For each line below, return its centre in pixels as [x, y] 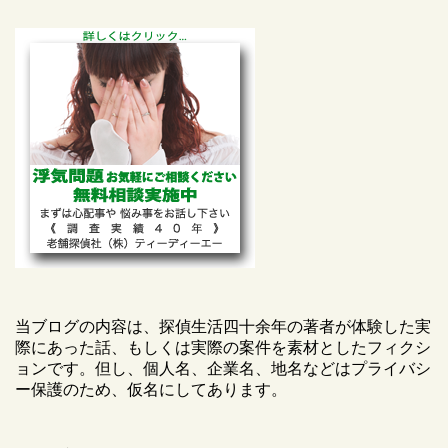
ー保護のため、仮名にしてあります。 [151, 389]
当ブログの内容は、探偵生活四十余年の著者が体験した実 [223, 326]
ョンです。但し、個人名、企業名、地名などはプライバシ [223, 368]
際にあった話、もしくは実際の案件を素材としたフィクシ [223, 347]
